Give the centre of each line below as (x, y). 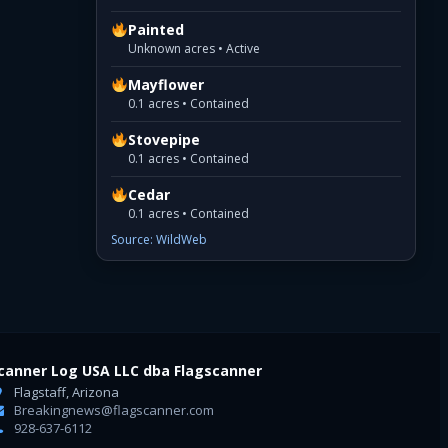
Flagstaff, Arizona (65, 391)
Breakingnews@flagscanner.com (113, 409)
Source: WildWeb (159, 239)
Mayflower (166, 84)
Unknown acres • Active (194, 48)
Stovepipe (164, 139)
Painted (156, 29)
